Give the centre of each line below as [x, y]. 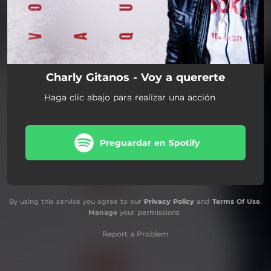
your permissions [148, 212]
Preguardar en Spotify [150, 142]
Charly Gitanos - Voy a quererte [135, 77]
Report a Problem [135, 233]
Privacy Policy [169, 201]
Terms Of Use [236, 201]
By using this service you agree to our [77, 201]
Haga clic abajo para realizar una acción [130, 97]
